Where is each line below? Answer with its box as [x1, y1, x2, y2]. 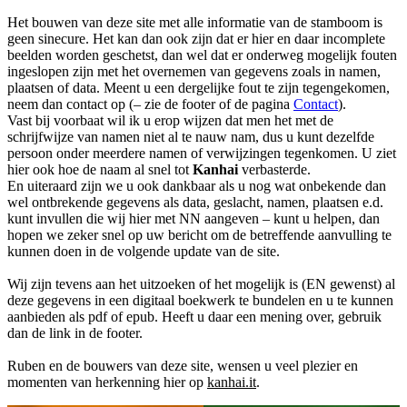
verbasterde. [238, 162, 311, 178]
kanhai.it [207, 374, 256, 391]
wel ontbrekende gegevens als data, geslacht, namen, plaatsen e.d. [7, 194, 383, 211]
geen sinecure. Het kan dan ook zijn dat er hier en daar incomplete [7, 31, 385, 47]
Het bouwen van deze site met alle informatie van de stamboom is [7, 15, 382, 31]
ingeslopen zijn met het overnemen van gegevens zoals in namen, [7, 64, 381, 80]
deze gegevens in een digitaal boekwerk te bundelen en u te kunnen [7, 293, 393, 309]
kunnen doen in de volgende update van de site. [7, 243, 280, 260]
